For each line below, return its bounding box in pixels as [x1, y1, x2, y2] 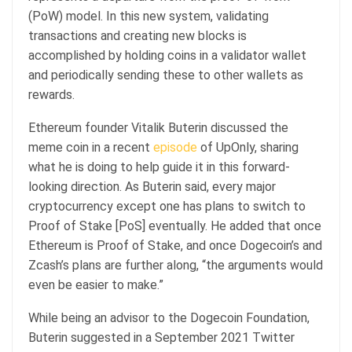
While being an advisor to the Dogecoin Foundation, [28, 310, 310, 325]
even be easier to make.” [28, 277, 163, 292]
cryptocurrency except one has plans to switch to [28, 198, 306, 214]
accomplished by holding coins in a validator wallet [28, 47, 306, 63]
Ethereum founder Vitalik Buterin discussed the [28, 119, 288, 135]
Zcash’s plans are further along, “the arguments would [28, 257, 323, 273]
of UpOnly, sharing [200, 139, 299, 155]
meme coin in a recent [28, 139, 153, 155]
